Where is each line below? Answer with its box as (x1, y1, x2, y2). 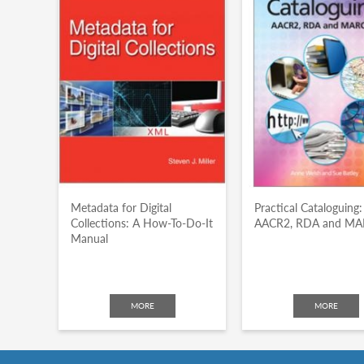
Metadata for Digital (71, 201, 171, 214)
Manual (71, 232, 108, 245)
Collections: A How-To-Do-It (71, 216, 213, 230)
